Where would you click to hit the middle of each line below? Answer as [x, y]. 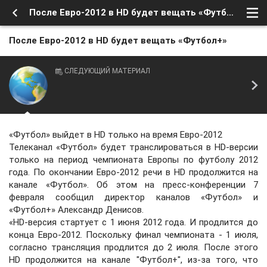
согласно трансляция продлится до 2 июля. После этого [133, 247]
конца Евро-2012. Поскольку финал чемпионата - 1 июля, [133, 235]
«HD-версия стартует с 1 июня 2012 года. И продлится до [133, 222]
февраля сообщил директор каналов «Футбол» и [133, 197]
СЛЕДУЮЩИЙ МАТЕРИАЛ [107, 71]
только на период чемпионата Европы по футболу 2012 [133, 160]
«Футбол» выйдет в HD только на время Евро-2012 [116, 135]
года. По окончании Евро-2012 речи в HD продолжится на [133, 172]
